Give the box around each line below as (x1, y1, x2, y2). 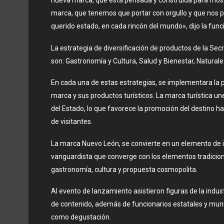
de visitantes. (51, 117, 92, 126)
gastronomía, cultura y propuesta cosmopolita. (51, 165, 197, 173)
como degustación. (51, 213, 111, 221)
